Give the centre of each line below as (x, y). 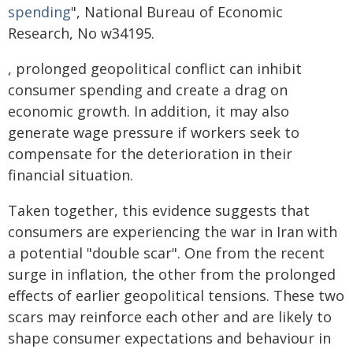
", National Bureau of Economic (177, 12)
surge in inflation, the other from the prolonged (172, 274)
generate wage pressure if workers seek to (154, 132)
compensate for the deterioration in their (150, 154)
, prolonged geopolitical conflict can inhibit (155, 69)
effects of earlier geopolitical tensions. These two (176, 295)
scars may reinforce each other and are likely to (170, 317)
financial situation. (71, 175)
